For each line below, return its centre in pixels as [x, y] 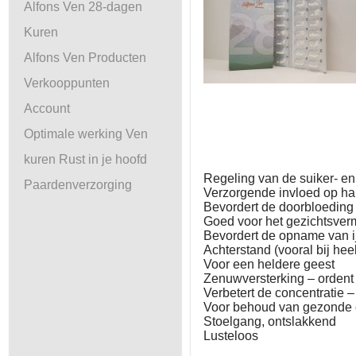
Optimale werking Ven [86, 134]
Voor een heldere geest [269, 264]
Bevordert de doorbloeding [279, 207]
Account [47, 108]
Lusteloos [231, 335]
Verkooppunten [67, 83]
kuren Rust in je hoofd [85, 159]
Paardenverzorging [78, 185]
